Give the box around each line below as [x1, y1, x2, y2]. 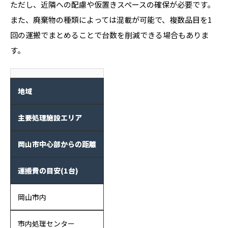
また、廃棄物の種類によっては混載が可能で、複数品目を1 [10, 14, 212, 25]
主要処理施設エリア [18, 112, 82, 123]
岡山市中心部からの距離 [18, 139, 96, 149]
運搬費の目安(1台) [18, 165, 78, 176]
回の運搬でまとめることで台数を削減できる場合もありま [10, 30, 209, 40]
